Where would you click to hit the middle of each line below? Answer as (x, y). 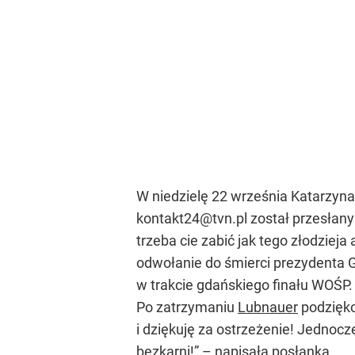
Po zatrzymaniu (187, 307)
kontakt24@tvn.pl (192, 218)
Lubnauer (268, 307)
